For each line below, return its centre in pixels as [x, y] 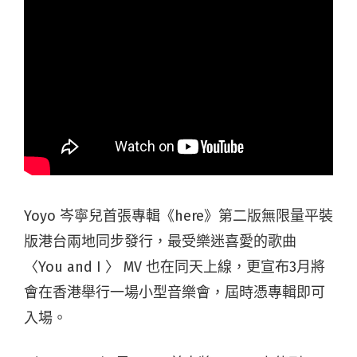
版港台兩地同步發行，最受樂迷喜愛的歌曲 [160, 241]
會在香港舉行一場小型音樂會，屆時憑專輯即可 [175, 292]
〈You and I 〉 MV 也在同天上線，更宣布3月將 [175, 267]
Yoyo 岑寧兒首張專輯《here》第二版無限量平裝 [178, 216]
